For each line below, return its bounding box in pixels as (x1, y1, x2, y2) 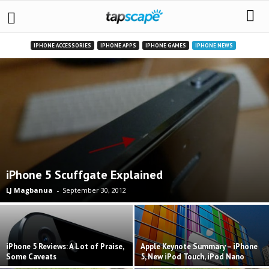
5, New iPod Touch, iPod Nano (141, 251, 244, 262)
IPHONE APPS (100, 41, 136, 49)
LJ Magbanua (6, 185, 53, 195)
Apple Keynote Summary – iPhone (141, 241, 258, 252)
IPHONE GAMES (145, 41, 186, 49)
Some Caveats (6, 251, 56, 262)
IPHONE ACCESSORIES (33, 41, 91, 49)
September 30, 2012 (62, 185, 126, 195)
